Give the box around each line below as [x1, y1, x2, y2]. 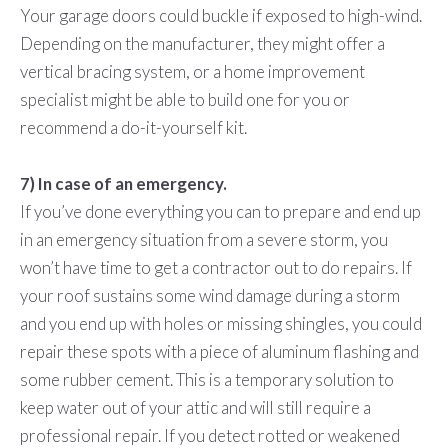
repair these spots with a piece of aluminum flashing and [19, 341, 419, 363]
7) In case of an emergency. [19, 173, 227, 195]
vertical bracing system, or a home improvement [19, 61, 365, 83]
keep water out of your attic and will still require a [19, 397, 371, 419]
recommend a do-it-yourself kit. [19, 117, 250, 139]
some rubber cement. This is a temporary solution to [19, 369, 394, 391]
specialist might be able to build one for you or [19, 89, 350, 111]
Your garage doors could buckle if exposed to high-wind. [19, 5, 422, 27]
